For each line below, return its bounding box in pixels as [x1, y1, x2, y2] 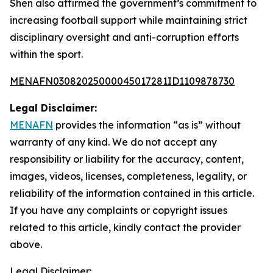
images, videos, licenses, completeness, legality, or [10, 170, 247, 182]
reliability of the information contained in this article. [10, 187, 254, 199]
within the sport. [10, 48, 83, 60]
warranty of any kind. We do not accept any [10, 136, 217, 148]
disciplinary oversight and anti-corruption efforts [10, 31, 239, 43]
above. [10, 238, 42, 250]
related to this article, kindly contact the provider [10, 221, 241, 233]
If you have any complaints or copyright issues [10, 204, 227, 216]
